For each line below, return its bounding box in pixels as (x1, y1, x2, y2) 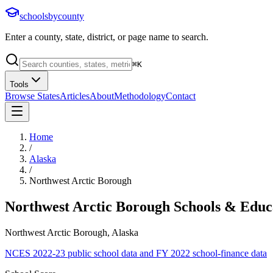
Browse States (5, 91, 60, 101)
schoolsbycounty (19, 11, 84, 21)
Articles (60, 91, 90, 101)
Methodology (114, 91, 166, 101)
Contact (166, 91, 196, 101)
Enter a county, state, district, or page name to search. (5, 32, 208, 42)
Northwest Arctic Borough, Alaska (5, 227, 138, 238)
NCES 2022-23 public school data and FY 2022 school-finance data (5, 247, 267, 258)
